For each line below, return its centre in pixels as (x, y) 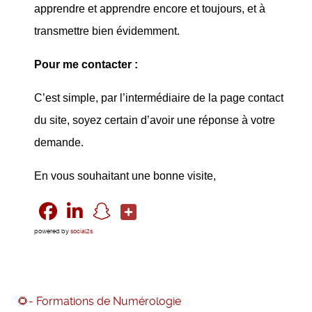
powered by (52, 232)
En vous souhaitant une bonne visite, (125, 176)
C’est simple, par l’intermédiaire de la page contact (159, 98)
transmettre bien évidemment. (107, 31)
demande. (59, 142)
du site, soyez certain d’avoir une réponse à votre (155, 120)
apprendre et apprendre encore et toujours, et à (150, 9)
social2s (81, 232)
